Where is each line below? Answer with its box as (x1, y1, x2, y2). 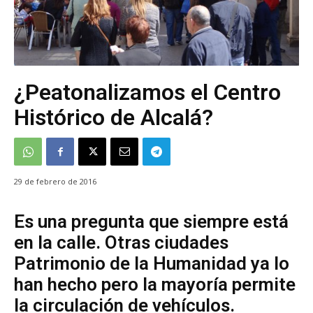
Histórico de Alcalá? (14, 104, 213, 131)
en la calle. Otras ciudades (14, 232, 228, 254)
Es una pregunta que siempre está (14, 211, 289, 233)
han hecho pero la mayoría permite (14, 274, 296, 296)
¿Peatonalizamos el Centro (14, 79, 281, 105)
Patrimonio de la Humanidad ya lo (14, 253, 289, 275)
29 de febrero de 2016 (14, 176, 96, 187)
